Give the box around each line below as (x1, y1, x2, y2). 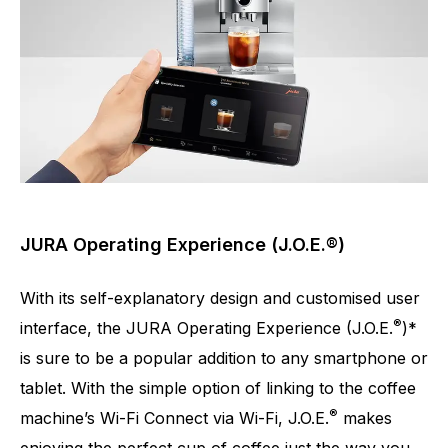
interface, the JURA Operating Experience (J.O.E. (20, 318, 393, 339)
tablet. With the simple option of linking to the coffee (20, 378, 416, 399)
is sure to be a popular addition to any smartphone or (20, 348, 428, 369)
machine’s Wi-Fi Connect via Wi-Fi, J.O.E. (20, 408, 329, 429)
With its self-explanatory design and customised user (20, 288, 420, 309)
